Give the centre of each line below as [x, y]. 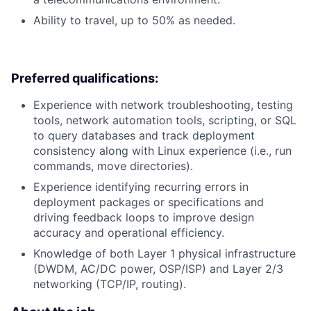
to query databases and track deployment [144, 135]
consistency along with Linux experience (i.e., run [162, 150]
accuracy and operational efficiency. [129, 232]
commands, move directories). [113, 166]
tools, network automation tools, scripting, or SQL [165, 120]
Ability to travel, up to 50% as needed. [134, 20]
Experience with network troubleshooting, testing [163, 104]
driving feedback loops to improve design [144, 217]
